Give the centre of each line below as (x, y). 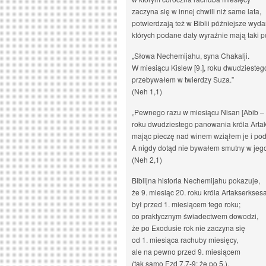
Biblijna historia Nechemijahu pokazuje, (196, 180)
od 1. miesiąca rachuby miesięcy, (185, 240)
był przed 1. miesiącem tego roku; (186, 204)
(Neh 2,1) (147, 159)
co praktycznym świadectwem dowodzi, (195, 216)
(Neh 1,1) (147, 91)
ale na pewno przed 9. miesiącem (186, 251)
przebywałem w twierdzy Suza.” (183, 79)
